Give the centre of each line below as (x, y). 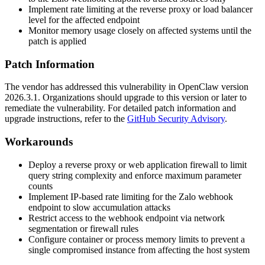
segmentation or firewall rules (83, 228)
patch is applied (57, 41)
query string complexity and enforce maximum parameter (135, 175)
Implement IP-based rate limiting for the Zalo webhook (131, 196)
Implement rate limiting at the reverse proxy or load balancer (140, 9)
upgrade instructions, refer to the (66, 119)
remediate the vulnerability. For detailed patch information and (120, 108)
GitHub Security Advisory (176, 119)
